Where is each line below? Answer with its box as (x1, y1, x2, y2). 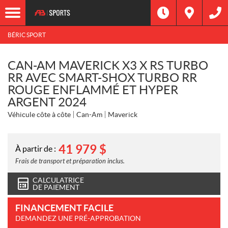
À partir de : (15, 144, 56, 153)
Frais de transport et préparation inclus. (15, 157, 125, 165)
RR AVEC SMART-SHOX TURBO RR (8, 71, 197, 84)
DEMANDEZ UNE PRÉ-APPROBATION (15, 214, 141, 222)
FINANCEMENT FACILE (15, 203, 113, 213)
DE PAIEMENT (33, 183, 79, 191)
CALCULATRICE (33, 176, 84, 184)
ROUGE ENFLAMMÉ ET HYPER (8, 83, 178, 97)
